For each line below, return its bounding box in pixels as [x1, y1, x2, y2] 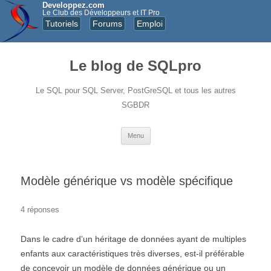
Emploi [137, 19, 163, 28]
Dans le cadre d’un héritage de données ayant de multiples [21, 234, 246, 244]
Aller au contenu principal [150, 126, 247, 136]
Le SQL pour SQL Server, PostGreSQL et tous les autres [35, 86, 236, 95]
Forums [93, 19, 122, 28]
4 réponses [21, 205, 59, 214]
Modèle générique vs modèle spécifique [21, 174, 233, 188]
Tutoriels [45, 19, 78, 28]
